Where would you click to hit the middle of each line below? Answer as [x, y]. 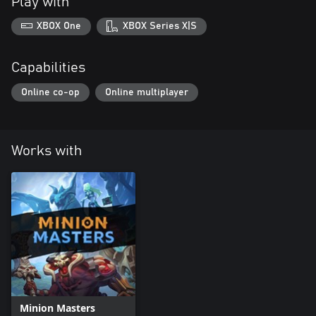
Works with [47, 151]
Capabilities [48, 68]
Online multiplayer [147, 92]
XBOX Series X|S [159, 26]
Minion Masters [57, 308]
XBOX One [59, 26]
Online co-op [50, 92]
